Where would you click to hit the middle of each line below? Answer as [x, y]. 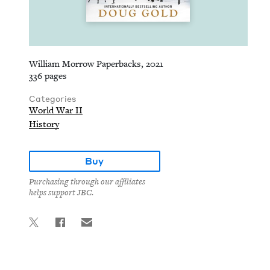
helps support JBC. [61, 193]
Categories [52, 99]
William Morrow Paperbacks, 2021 [96, 64]
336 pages [48, 76]
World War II [56, 110]
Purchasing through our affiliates [87, 182]
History [44, 124]
